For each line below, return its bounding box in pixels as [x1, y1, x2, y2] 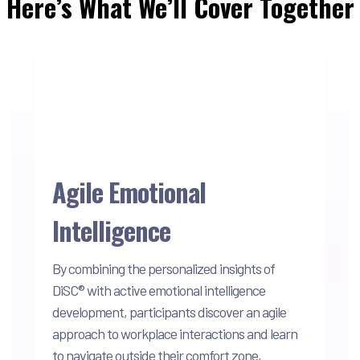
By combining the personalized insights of [52, 259, 275, 277]
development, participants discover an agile [52, 302, 286, 321]
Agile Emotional [52, 172, 206, 211]
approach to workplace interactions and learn [52, 324, 297, 342]
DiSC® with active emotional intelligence [52, 280, 265, 299]
